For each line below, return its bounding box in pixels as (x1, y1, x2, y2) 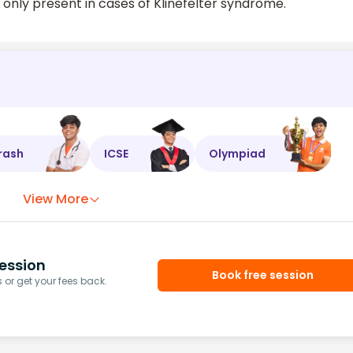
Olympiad (209, 145, 266, 162)
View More (23, 190, 89, 209)
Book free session (212, 267, 314, 284)
